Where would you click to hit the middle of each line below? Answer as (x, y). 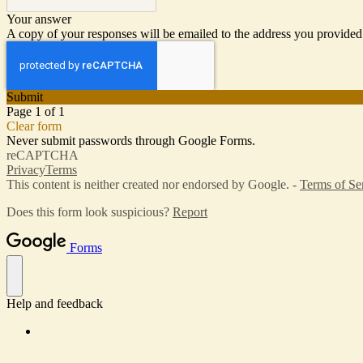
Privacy (26, 170)
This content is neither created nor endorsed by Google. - (153, 185)
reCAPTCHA (43, 156)
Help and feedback (55, 304)
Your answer (39, 19)
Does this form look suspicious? (90, 212)
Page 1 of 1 (36, 112)
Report (190, 212)
